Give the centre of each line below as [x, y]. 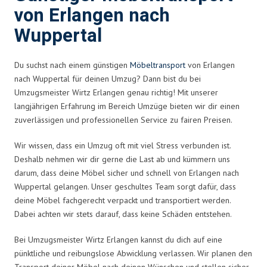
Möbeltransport [158, 65]
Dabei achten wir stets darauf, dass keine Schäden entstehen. [123, 214]
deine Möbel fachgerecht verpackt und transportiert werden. [122, 200]
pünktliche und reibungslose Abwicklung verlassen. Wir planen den [133, 253]
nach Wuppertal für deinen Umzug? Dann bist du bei [108, 78]
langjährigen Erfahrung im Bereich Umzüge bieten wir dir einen [127, 106]
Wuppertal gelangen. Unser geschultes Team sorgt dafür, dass [125, 186]
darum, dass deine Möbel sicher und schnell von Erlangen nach [127, 173]
